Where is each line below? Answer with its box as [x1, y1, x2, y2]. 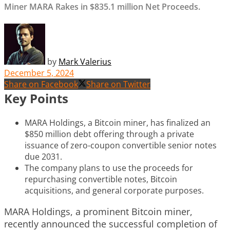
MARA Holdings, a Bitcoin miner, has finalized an [25, 117, 210, 128]
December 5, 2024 [4, 67, 74, 79]
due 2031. [25, 150, 62, 162]
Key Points [4, 89, 68, 107]
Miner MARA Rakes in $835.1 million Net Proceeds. [4, 1, 200, 12]
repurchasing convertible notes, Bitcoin [25, 173, 177, 185]
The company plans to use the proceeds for [25, 162, 193, 174]
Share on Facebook [4, 78, 78, 90]
